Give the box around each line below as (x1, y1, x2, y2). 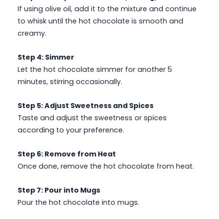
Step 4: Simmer (18, 52, 74, 63)
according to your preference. (18, 125, 124, 135)
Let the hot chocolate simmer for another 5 (18, 65, 172, 75)
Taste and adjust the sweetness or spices (18, 113, 167, 123)
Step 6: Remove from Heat (18, 149, 116, 159)
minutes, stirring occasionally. (18, 77, 122, 87)
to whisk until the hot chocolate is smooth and (18, 16, 183, 26)
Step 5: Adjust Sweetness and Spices (18, 101, 153, 111)
